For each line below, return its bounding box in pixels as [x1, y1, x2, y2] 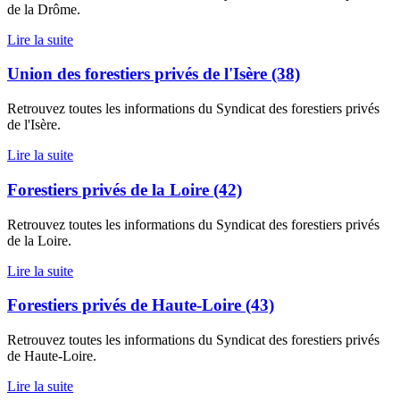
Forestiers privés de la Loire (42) [7, 179, 242, 199]
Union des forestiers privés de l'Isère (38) [7, 64, 300, 84]
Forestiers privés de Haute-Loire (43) [7, 296, 274, 315]
